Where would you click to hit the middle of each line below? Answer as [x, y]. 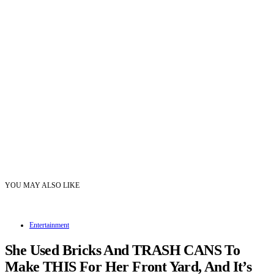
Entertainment [49, 225]
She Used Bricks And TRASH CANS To [123, 250]
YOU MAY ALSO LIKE [42, 185]
